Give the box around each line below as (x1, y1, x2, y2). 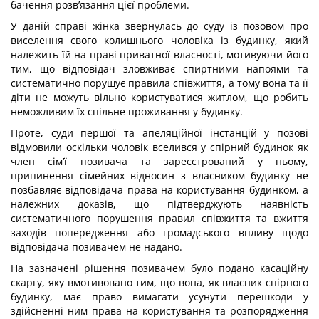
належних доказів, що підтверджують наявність (11, 197, 308, 211)
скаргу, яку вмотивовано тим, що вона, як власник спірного (11, 276, 308, 289)
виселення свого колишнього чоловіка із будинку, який (11, 33, 308, 47)
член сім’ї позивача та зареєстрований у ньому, (11, 155, 308, 168)
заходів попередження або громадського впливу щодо (11, 226, 308, 239)
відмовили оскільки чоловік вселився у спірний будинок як (11, 140, 308, 154)
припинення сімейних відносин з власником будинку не (11, 169, 308, 182)
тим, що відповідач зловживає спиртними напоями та (11, 62, 308, 75)
